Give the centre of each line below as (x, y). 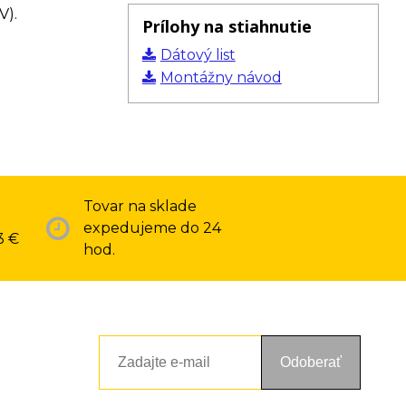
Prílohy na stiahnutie (227, 26)
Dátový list (198, 55)
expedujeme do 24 (152, 228)
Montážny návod (221, 77)
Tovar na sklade (140, 206)
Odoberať (311, 362)
